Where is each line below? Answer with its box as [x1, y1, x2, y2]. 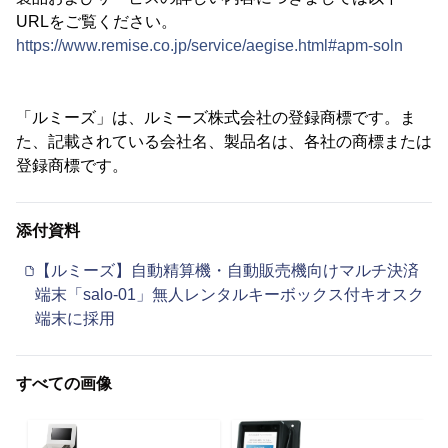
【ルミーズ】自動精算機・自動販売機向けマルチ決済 [34, 261, 419, 279]
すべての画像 [16, 374, 112, 392]
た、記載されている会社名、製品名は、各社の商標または [16, 132, 432, 150]
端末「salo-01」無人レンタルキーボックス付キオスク [34, 285, 424, 303]
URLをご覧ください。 [16, 12, 177, 30]
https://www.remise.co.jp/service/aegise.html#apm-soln [16, 36, 403, 54]
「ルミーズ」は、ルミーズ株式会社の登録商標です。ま [16, 108, 416, 126]
